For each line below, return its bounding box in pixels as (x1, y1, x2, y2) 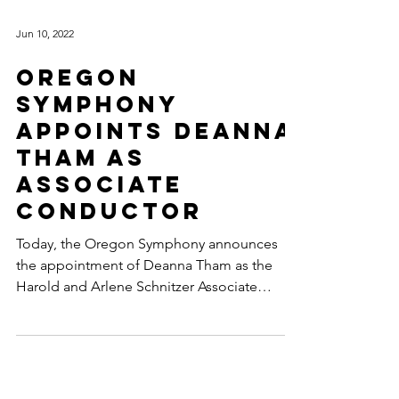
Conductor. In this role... (91, 335, 167, 352)
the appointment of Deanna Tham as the (16, 292, 273, 309)
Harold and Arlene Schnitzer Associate (16, 313, 257, 330)
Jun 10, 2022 (16, 61, 74, 76)
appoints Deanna (16, 152, 294, 181)
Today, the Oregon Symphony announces (16, 271, 278, 288)
